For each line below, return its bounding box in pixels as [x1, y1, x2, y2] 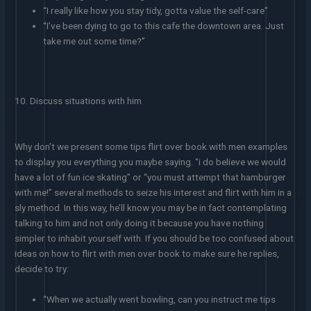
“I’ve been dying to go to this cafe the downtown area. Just [43, 19, 285, 31]
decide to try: [15, 263, 69, 275]
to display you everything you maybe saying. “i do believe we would [15, 156, 287, 168]
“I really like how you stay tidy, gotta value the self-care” [43, 4, 269, 16]
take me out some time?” [43, 35, 146, 47]
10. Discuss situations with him [15, 95, 142, 107]
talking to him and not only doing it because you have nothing [15, 217, 264, 229]
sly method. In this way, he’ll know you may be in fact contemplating [15, 202, 287, 214]
